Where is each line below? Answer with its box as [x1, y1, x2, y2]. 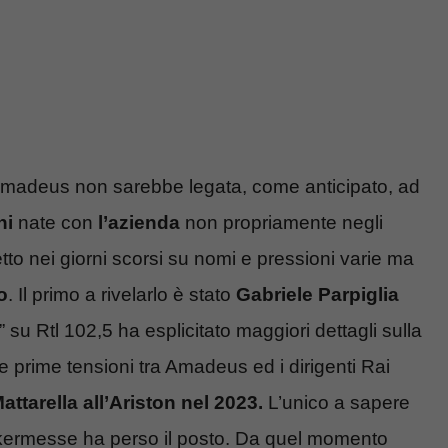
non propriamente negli [180, 212, 383, 234]
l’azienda [98, 212, 180, 234]
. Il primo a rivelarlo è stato [8, 284, 236, 306]
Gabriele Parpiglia [236, 284, 399, 306]
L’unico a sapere [263, 392, 410, 414]
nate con [13, 212, 98, 234]
